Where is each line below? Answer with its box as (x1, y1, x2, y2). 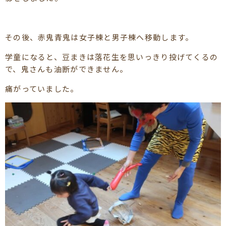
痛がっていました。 (5, 83, 79, 94)
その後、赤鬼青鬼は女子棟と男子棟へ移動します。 (5, 31, 194, 42)
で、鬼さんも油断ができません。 (5, 63, 128, 74)
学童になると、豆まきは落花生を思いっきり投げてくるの (5, 51, 218, 62)
